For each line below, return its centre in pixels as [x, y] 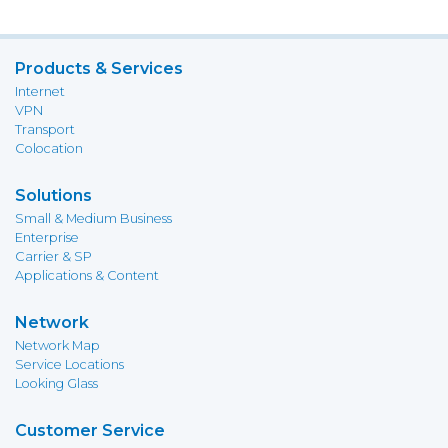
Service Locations [69, 364]
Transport [45, 129]
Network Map [57, 345]
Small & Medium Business [93, 218]
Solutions [53, 195]
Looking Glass [56, 383]
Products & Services [99, 68]
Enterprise [47, 237]
